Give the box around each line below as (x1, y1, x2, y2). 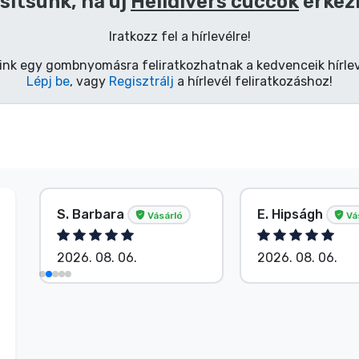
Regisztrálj (109, 73, 174, 89)
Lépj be (26, 73, 70, 89)
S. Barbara (57, 206, 127, 222)
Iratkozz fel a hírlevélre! (108, 28, 251, 44)
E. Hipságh (257, 206, 326, 222)
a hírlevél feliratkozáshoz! (174, 73, 333, 89)
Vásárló (145, 209, 183, 221)
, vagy (70, 73, 109, 89)
